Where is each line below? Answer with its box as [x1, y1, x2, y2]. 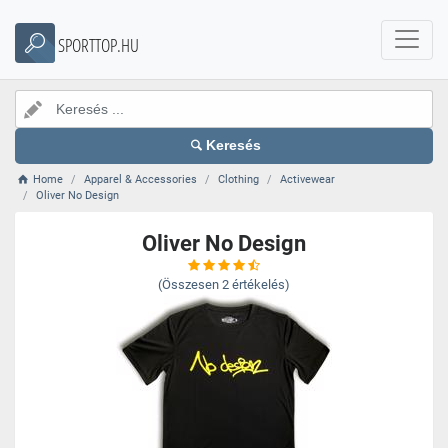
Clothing [218, 173, 260, 186]
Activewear [280, 173, 336, 186]
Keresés [206, 138, 262, 153]
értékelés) [232, 277, 290, 292]
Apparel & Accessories [84, 173, 198, 186]
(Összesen [158, 277, 219, 292]
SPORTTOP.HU [58, 33, 139, 57]
